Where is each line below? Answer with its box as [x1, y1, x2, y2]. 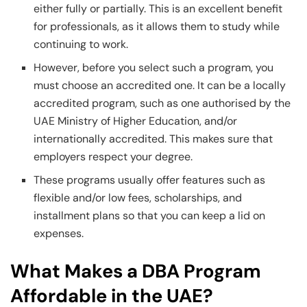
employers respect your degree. [34, 149, 193, 164]
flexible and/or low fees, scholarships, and [34, 190, 243, 205]
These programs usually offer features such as [34, 172, 266, 187]
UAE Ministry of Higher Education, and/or [34, 113, 238, 128]
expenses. [34, 225, 84, 241]
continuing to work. [34, 36, 132, 51]
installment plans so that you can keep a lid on [34, 208, 266, 223]
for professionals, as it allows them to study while [34, 19, 280, 34]
